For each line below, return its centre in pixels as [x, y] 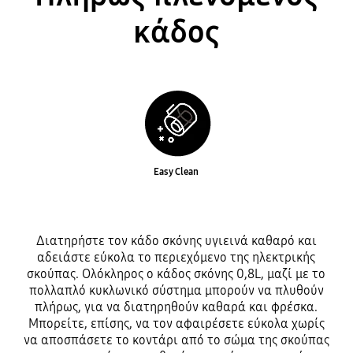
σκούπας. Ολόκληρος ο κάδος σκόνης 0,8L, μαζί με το [176, 273]
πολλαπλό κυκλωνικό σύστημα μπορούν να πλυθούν [176, 290]
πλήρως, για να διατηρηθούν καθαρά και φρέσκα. [176, 307]
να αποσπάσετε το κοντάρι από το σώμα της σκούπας [176, 340]
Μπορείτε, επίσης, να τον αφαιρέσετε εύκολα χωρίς [176, 323]
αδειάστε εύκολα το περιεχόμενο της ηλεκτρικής [176, 257]
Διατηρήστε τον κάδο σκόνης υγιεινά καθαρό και [176, 240]
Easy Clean [176, 172]
